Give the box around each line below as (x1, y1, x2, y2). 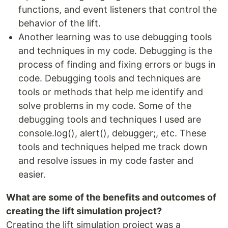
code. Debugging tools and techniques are (18, 73, 201, 84)
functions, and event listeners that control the (18, 4, 217, 15)
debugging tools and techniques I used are (18, 114, 201, 125)
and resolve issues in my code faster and (18, 155, 193, 166)
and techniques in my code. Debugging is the (18, 45, 212, 56)
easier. (18, 169, 46, 180)
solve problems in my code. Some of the (18, 100, 191, 111)
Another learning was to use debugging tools (18, 32, 212, 43)
